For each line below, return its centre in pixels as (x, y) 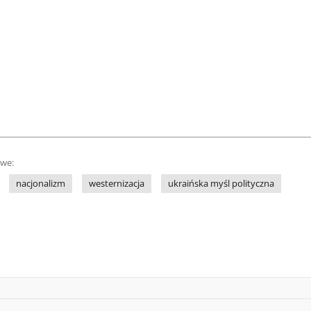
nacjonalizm (41, 184)
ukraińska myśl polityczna (221, 184)
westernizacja (117, 184)
